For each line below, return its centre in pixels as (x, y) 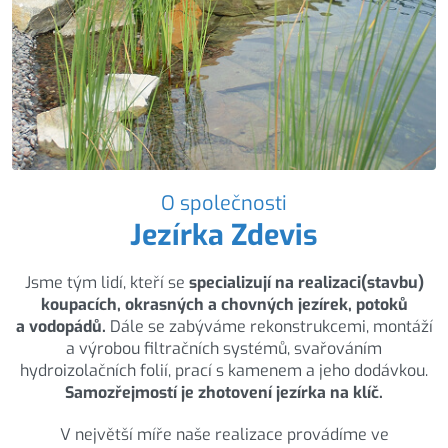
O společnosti (224, 203)
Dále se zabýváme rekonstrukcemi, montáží (269, 326)
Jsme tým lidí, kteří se (106, 282)
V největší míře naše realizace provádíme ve (224, 434)
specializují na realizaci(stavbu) (306, 282)
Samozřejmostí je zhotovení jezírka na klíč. (224, 392)
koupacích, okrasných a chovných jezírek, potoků (224, 304)
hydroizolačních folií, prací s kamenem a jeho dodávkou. (224, 370)
